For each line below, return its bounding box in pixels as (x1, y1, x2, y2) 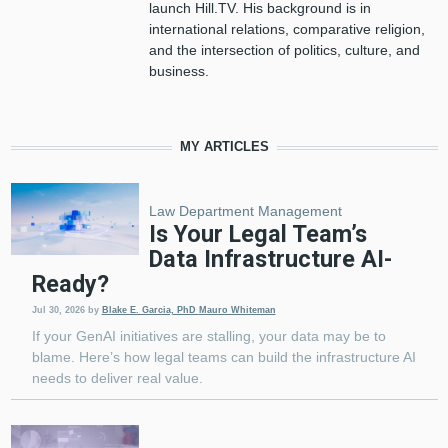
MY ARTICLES (179, 140, 269, 154)
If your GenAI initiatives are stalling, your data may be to (31, 328, 386, 345)
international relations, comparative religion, (148, 21, 425, 37)
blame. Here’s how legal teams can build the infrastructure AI (31, 349, 416, 366)
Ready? (31, 270, 109, 298)
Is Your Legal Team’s (148, 220, 367, 248)
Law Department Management (148, 203, 342, 219)
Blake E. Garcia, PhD (101, 305, 199, 316)
